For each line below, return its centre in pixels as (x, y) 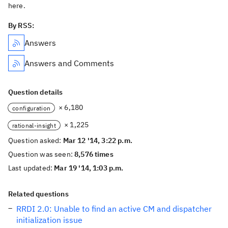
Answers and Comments (69, 63)
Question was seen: (41, 154)
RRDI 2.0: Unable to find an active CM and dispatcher (114, 209)
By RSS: (21, 25)
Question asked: (36, 140)
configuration (32, 108)
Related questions (38, 194)
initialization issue (49, 220)
